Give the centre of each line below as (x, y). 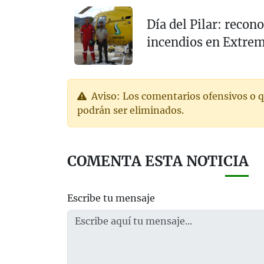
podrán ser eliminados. (131, 110)
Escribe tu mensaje (111, 198)
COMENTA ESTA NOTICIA (158, 161)
